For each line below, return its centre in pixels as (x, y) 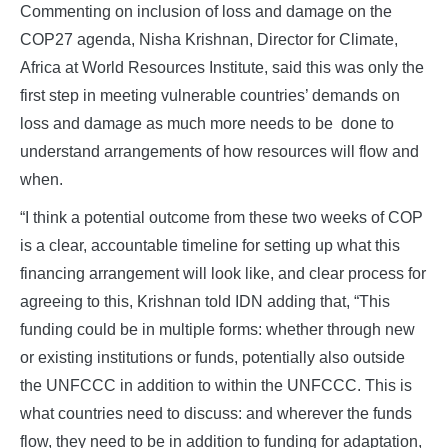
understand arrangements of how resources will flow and (219, 151)
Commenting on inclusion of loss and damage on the (206, 11)
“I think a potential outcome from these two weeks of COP (221, 217)
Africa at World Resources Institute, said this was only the (222, 67)
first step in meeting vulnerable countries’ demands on (210, 95)
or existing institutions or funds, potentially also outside (212, 357)
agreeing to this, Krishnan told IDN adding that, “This (205, 301)
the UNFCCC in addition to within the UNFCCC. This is (216, 385)
